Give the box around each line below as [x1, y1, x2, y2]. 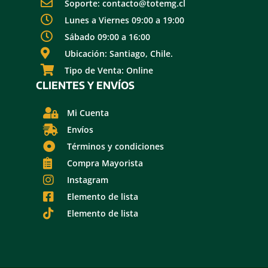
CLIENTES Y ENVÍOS [36, 78, 135, 92]
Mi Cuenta [67, 107, 109, 119]
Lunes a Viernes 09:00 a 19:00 [65, 14, 184, 26]
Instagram [67, 174, 108, 186]
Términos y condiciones [67, 141, 164, 153]
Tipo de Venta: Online [65, 64, 153, 76]
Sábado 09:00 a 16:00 [65, 31, 150, 42]
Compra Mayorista [67, 157, 143, 169]
